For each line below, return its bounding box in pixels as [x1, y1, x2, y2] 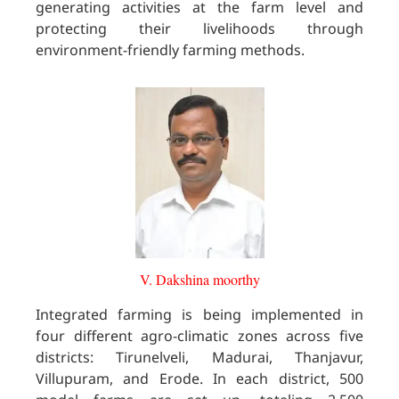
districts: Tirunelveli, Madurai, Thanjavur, [36, 347, 363, 368]
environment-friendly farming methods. [36, 39, 305, 60]
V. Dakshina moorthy [139, 270, 260, 289]
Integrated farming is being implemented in [36, 305, 363, 325]
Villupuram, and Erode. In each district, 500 [36, 369, 363, 389]
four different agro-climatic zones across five [36, 326, 363, 346]
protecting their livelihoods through [36, 18, 363, 38]
